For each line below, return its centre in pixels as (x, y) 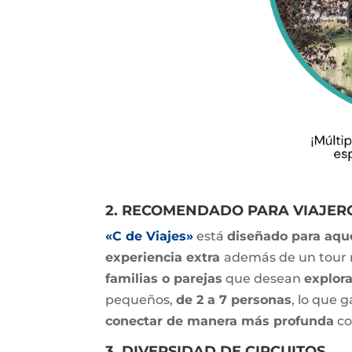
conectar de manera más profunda (220, 321)
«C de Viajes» (150, 236)
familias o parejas (164, 278)
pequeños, (141, 299)
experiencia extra (165, 257)
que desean (264, 278)
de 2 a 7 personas (234, 299)
